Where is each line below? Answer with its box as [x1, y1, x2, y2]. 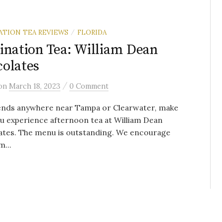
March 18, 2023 [9, 81, 60, 91]
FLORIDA [77, 27, 107, 37]
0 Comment [69, 81, 109, 91]
